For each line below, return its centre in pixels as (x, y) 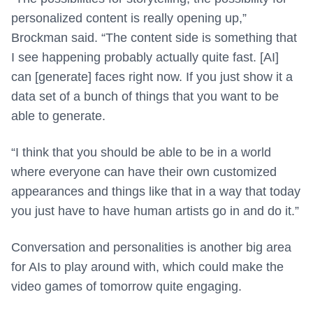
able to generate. (58, 116)
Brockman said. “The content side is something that (154, 38)
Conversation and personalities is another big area (151, 248)
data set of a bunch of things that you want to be (145, 97)
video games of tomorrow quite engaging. (126, 287)
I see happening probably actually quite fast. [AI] (145, 58)
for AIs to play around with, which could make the (147, 267)
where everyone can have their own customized (144, 172)
